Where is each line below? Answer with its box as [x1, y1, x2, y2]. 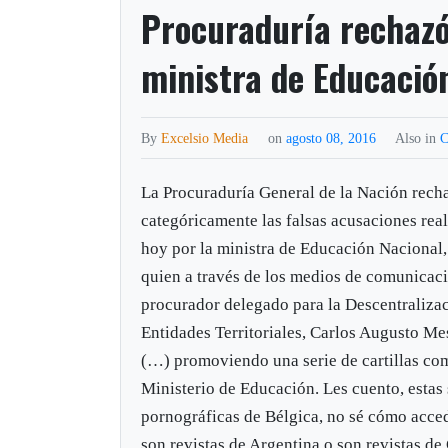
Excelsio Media [161, 129, 249, 146]
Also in [395, 129, 441, 146]
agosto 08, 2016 [286, 129, 381, 146]
